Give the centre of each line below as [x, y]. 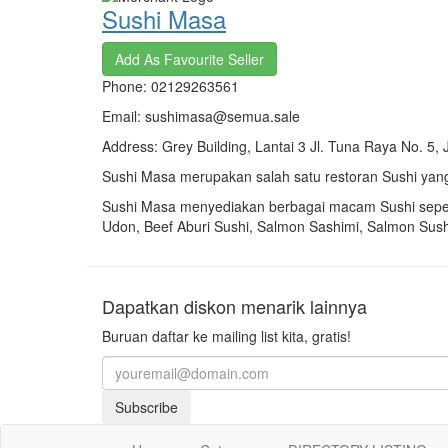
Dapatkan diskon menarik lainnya [234, 305]
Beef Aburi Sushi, [200, 225]
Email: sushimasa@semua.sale [201, 115]
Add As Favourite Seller [189, 58]
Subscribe [146, 406]
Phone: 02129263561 [170, 85]
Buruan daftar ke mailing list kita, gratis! [226, 335]
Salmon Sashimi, [312, 225]
